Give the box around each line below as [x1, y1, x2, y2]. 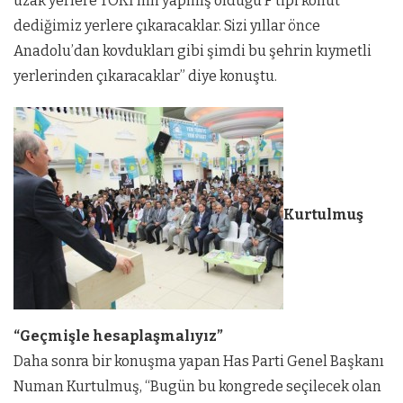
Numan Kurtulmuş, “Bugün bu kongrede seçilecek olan [13, 378, 381, 396]
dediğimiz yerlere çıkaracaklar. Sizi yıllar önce [13, 17, 320, 35]
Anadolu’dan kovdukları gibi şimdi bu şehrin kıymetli [13, 42, 372, 60]
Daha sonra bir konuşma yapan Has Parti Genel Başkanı [13, 353, 384, 371]
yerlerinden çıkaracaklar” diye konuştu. [13, 67, 277, 85]
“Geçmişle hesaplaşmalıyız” [13, 327, 223, 345]
